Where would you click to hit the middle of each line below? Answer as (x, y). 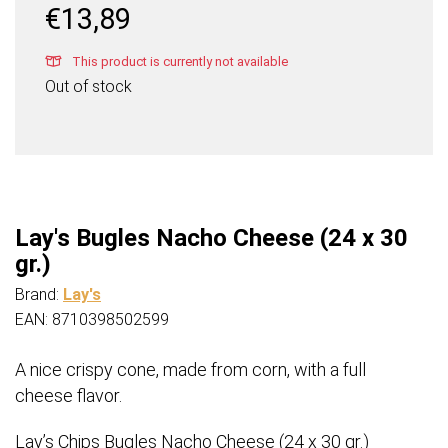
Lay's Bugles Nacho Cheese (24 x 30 (211, 238)
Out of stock (88, 87)
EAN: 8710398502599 (92, 320)
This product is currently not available (178, 62)
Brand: (39, 295)
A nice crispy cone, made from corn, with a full (190, 370)
